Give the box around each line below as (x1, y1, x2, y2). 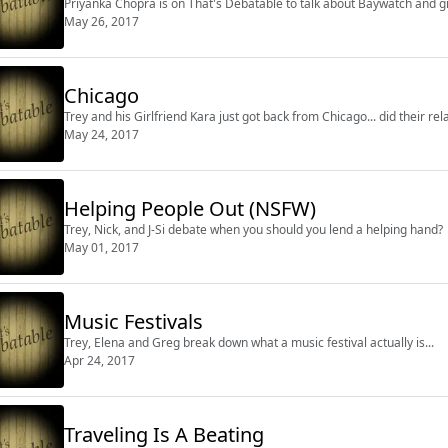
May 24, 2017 (64, 125, 139, 143)
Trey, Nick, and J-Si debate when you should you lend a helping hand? (64, 220, 443, 238)
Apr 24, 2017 (64, 351, 135, 369)
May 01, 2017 (64, 238, 139, 256)
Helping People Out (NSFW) (64, 194, 316, 222)
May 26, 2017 (64, 12, 139, 30)
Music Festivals (64, 307, 203, 335)
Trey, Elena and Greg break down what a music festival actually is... (64, 333, 434, 351)
